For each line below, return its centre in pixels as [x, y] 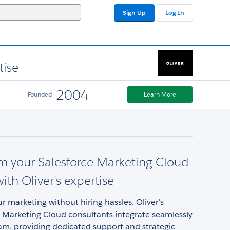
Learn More [160, 94]
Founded [40, 94]
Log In [175, 13]
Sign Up [134, 13]
